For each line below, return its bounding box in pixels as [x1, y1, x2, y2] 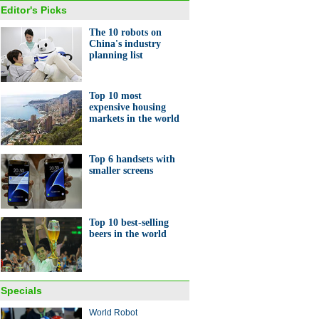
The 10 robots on [89, 27, 162, 38]
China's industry [89, 38, 161, 49]
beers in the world [89, 229, 167, 239]
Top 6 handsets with [89, 154, 175, 164]
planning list [89, 50, 143, 61]
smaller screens [89, 165, 153, 176]
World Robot [89, 308, 137, 318]
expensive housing [89, 102, 166, 113]
